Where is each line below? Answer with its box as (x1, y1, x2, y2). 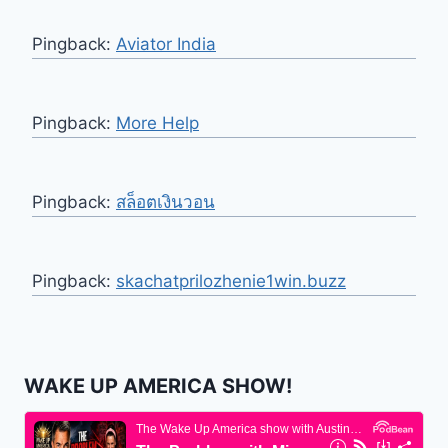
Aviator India (116, 34, 216, 55)
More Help (116, 113, 199, 134)
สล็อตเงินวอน (116, 192, 215, 213)
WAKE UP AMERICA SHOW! (24, 374, 292, 399)
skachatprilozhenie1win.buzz (116, 271, 346, 292)
